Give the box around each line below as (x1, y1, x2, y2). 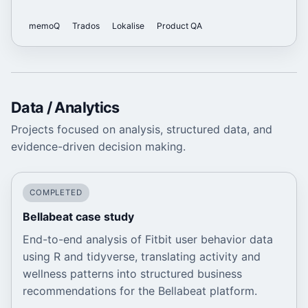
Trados (71, 20, 100, 31)
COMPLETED (29, 188, 83, 198)
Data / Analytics (11, 98, 120, 116)
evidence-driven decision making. (11, 139, 186, 153)
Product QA (156, 20, 202, 31)
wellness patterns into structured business (23, 266, 242, 280)
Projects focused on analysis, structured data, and (11, 122, 272, 136)
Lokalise (111, 20, 144, 31)
